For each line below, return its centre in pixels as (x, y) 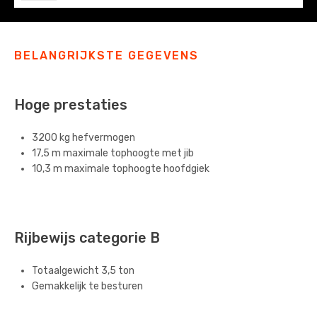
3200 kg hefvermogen (83, 137)
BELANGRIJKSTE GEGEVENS (107, 55)
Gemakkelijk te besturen (87, 286)
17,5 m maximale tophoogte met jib (113, 153)
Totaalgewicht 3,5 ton (83, 270)
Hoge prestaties (71, 104)
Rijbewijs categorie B (87, 237)
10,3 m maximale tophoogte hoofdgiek (121, 168)
